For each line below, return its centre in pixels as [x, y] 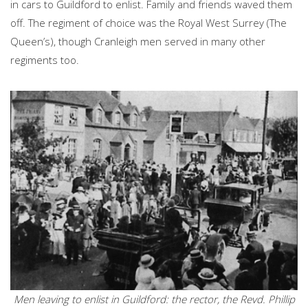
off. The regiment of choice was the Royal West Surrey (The [148, 23]
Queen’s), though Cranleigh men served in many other [138, 42]
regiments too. [46, 60]
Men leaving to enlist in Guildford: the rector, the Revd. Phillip [154, 299]
